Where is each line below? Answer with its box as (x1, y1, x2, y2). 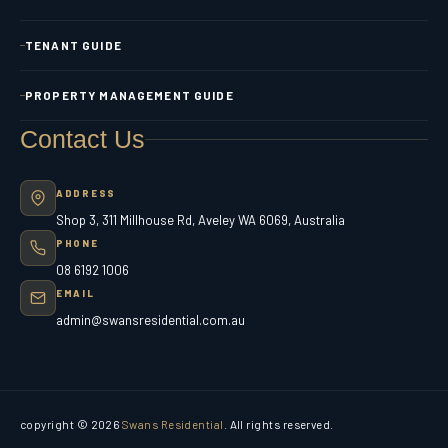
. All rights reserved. (223, 417, 334, 432)
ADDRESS (56, 187, 116, 200)
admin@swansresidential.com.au (56, 312, 245, 329)
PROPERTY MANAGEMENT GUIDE (25, 88, 234, 103)
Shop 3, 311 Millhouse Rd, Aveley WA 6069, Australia (56, 212, 345, 229)
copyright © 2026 (20, 417, 122, 432)
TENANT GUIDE (25, 38, 122, 53)
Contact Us (20, 125, 145, 154)
